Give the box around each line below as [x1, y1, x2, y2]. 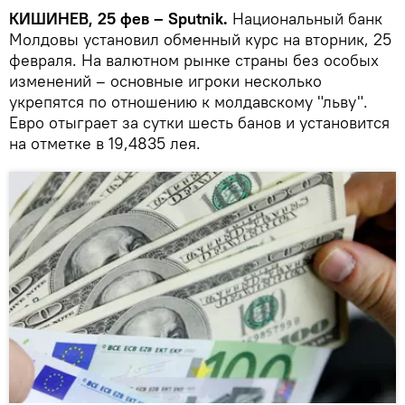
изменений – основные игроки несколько [9, 71, 322, 92]
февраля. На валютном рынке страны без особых [9, 50, 379, 71]
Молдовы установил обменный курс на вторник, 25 [9, 29, 391, 51]
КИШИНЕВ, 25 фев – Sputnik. [9, 8, 228, 30]
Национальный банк [228, 8, 382, 30]
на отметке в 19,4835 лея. [9, 133, 201, 155]
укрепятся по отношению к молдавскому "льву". [9, 91, 368, 113]
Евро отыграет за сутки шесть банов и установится [9, 112, 390, 134]
